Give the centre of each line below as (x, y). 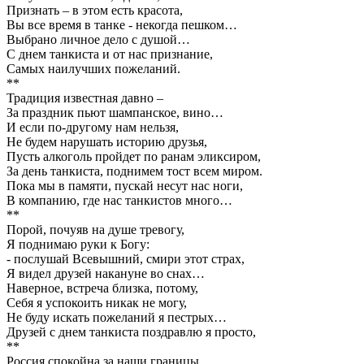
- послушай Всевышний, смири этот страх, (126, 258)
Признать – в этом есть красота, (95, 10)
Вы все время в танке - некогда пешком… (122, 24)
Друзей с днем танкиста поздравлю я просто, (131, 331)
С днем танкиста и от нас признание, (110, 54)
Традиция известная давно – (85, 97)
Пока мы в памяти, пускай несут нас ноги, (125, 185)
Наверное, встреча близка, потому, (102, 288)
